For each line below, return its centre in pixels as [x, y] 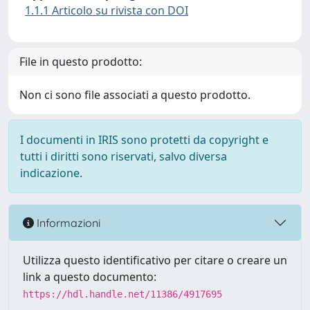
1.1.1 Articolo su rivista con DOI [107, 10]
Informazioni [67, 222]
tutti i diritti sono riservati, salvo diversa [124, 156]
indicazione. [51, 173]
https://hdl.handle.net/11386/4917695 [122, 294]
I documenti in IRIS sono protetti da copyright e [144, 140]
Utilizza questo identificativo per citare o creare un [155, 260]
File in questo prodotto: [81, 62]
